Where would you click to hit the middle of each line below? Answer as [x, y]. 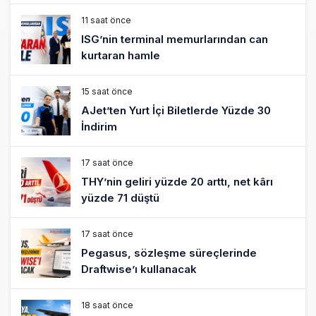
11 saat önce [106, 20]
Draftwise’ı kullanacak [139, 269]
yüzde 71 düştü [120, 197]
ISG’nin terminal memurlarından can [175, 39]
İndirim [99, 126]
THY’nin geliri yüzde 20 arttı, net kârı [177, 181]
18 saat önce [107, 305]
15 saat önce [107, 91]
